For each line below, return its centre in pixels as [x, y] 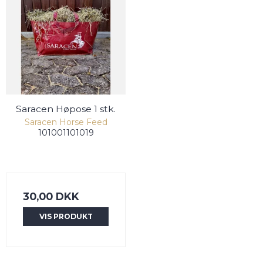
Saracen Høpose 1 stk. [66, 109]
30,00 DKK [51, 197]
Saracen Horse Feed [66, 122]
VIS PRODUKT [66, 217]
